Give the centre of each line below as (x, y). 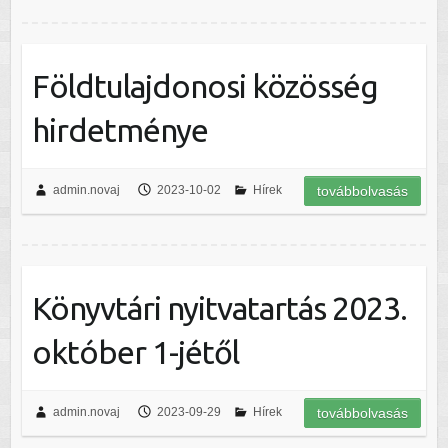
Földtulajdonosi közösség (204, 86)
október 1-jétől (135, 352)
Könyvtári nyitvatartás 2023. (219, 308)
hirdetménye (119, 130)
